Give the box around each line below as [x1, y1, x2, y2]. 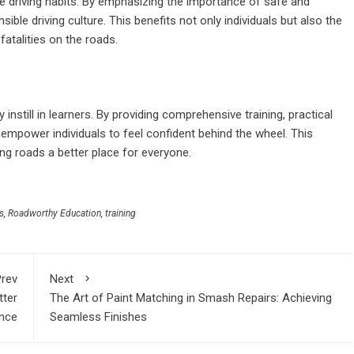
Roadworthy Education [8, 208, 101, 220]
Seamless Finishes [49, 310, 147, 325]
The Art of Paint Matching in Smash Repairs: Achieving [49, 291, 332, 306]
